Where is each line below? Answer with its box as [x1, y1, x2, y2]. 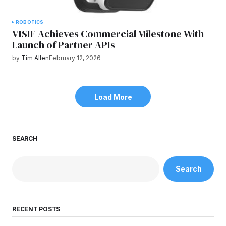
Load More [94, 92, 132, 101]
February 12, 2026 [49, 54, 101, 62]
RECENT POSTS [12, 205, 61, 213]
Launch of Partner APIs [12, 38, 115, 52]
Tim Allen [21, 54, 49, 62]
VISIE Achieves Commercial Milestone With [12, 27, 204, 41]
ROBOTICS [16, 19, 44, 25]
